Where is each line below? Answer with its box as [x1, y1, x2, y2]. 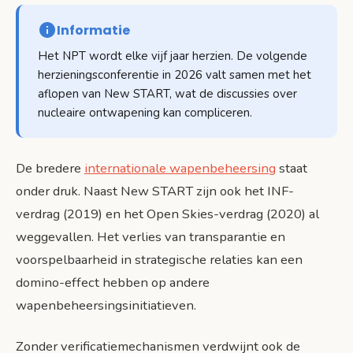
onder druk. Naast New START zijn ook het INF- [16, 181, 294, 200]
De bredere [16, 158, 84, 177]
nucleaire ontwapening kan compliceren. [38, 104, 252, 121]
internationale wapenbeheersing [84, 158, 276, 177]
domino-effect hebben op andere [16, 273, 210, 292]
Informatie [57, 20, 130, 39]
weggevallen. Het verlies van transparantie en [16, 227, 285, 246]
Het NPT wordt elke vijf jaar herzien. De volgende [38, 47, 307, 64]
